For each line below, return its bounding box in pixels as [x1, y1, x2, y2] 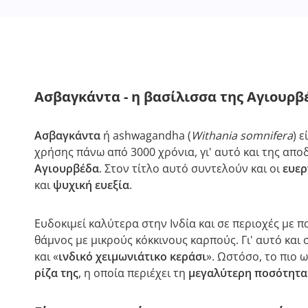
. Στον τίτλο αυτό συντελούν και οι [99, 161, 280, 176]
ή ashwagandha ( [103, 128, 191, 143]
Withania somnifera [191, 128, 293, 143]
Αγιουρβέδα [34, 161, 99, 176]
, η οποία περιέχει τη [78, 265, 188, 280]
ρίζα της [34, 265, 78, 280]
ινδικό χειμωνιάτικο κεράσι [58, 249, 206, 264]
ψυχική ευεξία [53, 177, 129, 192]
